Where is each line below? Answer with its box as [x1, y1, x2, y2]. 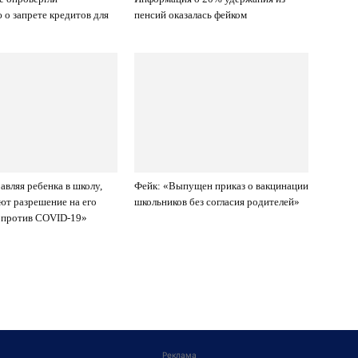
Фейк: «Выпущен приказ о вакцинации [134, 180, 308, 192]
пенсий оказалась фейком [134, 9, 247, 21]
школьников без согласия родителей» [134, 196, 300, 208]
